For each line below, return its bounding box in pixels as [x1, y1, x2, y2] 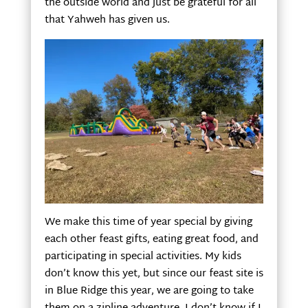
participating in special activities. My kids [44, 247, 241, 266]
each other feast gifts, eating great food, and [44, 230, 258, 249]
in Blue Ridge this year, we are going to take [44, 281, 254, 300]
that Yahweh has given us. [44, 11, 170, 30]
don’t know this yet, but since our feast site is [44, 264, 263, 283]
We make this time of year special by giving [44, 212, 252, 232]
